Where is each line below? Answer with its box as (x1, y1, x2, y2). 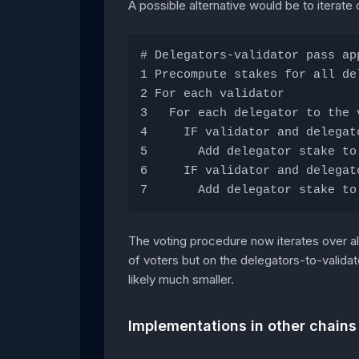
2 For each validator (140, 87, 284, 101)
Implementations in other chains (128, 317, 357, 334)
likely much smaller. (128, 271, 234, 287)
